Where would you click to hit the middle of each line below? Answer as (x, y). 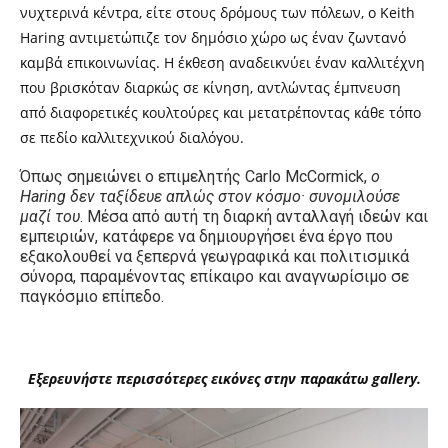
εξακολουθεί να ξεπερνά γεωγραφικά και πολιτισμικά (214, 257)
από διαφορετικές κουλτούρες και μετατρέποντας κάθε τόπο (220, 113)
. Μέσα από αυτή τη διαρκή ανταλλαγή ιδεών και (254, 217)
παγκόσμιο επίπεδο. (92, 297)
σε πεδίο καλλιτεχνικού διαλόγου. (132, 138)
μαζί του (50, 217)
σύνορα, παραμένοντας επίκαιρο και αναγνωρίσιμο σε (214, 277)
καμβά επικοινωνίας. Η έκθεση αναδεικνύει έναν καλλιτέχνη (222, 63)
